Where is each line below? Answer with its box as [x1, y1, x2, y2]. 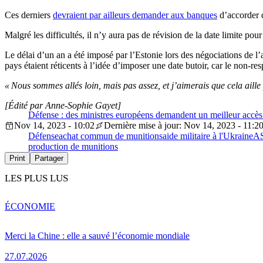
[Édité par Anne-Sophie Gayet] [5, 100, 121, 111]
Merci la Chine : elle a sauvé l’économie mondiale [5, 231, 190, 241]
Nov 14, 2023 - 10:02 [14, 120, 95, 131]
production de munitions [28, 141, 118, 152]
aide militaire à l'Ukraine [163, 131, 253, 141]
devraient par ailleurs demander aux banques [53, 10, 217, 21]
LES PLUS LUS [5, 173, 68, 184]
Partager [35, 154, 63, 163]
